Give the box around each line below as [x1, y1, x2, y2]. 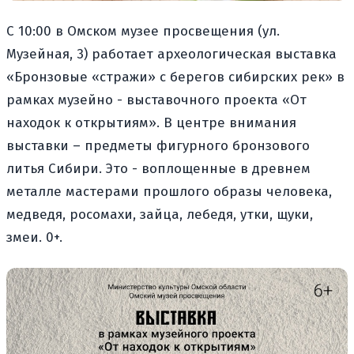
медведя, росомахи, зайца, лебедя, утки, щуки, [6, 205, 313, 223]
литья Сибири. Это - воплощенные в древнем [6, 160, 311, 177]
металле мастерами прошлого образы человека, [6, 183, 332, 200]
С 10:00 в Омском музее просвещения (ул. [6, 22, 280, 40]
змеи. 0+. [6, 228, 62, 246]
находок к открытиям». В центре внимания [6, 114, 296, 131]
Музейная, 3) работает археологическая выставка [6, 45, 337, 62]
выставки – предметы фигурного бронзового [6, 137, 310, 154]
